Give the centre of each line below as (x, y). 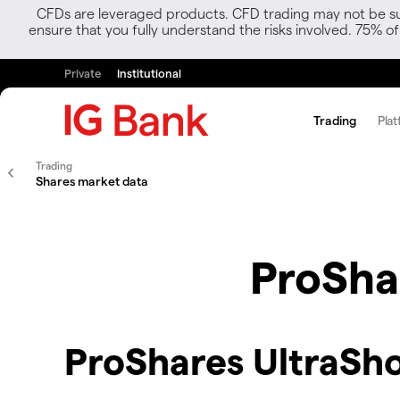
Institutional (149, 73)
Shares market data (92, 181)
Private (83, 73)
